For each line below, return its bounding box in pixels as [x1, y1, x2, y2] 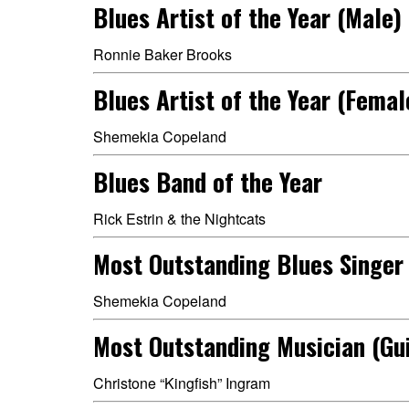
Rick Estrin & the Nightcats [93, 208, 266, 229]
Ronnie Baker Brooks [93, 44, 232, 65]
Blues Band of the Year [93, 163, 322, 200]
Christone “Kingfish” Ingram [93, 372, 270, 393]
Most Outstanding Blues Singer [93, 246, 404, 282]
